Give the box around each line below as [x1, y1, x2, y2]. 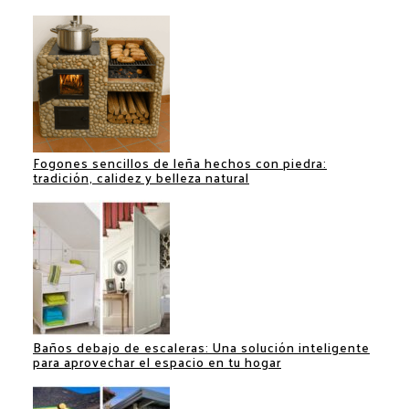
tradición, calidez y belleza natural [33, 165, 249, 189]
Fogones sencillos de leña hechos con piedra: [33, 151, 327, 174]
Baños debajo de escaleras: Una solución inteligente [33, 335, 370, 359]
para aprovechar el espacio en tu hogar [33, 350, 281, 373]
